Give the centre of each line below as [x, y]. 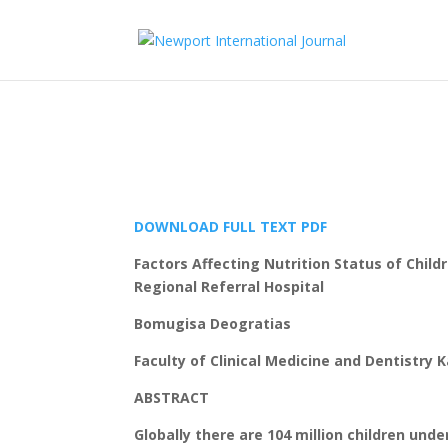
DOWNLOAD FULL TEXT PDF [231, 226]
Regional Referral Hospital [229, 286]
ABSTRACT [172, 397]
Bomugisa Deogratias [213, 323]
